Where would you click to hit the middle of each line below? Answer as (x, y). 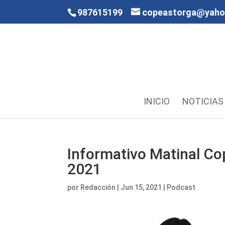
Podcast (181, 187)
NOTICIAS (203, 101)
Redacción (98, 187)
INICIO (156, 101)
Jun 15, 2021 (141, 187)
